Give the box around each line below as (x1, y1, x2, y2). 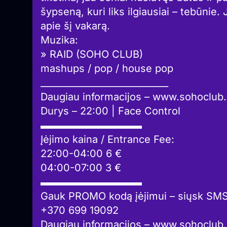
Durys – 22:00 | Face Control (41, 105, 180, 118)
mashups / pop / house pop (41, 62, 173, 75)
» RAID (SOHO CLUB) (41, 48, 143, 61)
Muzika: (41, 34, 78, 47)
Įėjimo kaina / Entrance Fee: (41, 133, 174, 146)
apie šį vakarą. (41, 20, 110, 32)
